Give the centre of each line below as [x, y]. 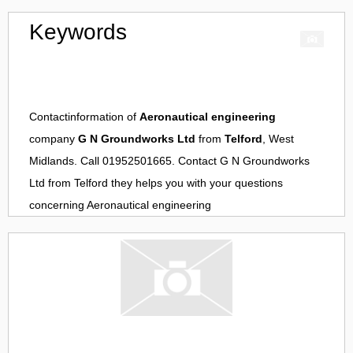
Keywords [78, 32]
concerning [58, 205]
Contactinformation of [84, 117]
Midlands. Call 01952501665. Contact [124, 161]
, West [278, 139]
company [54, 139]
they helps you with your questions [195, 183]
